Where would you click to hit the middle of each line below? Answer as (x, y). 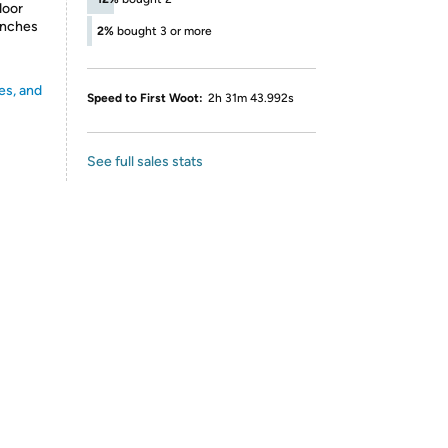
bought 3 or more (164, 31)
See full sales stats (145, 161)
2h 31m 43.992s (251, 98)
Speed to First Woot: (145, 98)
